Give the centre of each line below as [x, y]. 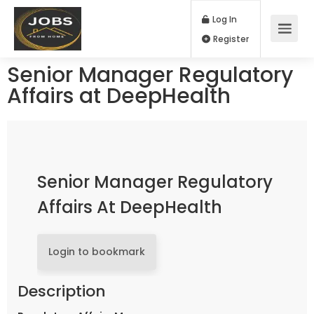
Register [271, 46]
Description [62, 291]
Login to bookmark [97, 252]
